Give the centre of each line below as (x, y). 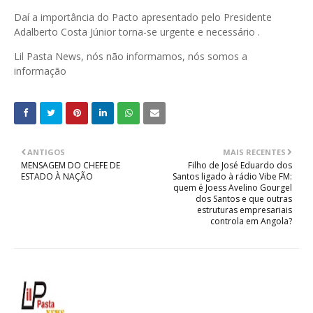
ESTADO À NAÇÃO (57, 177)
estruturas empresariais (245, 210)
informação (42, 71)
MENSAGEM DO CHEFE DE (71, 166)
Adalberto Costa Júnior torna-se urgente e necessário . (138, 32)
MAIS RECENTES (254, 152)
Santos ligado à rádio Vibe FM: (232, 177)
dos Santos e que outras (244, 199)
